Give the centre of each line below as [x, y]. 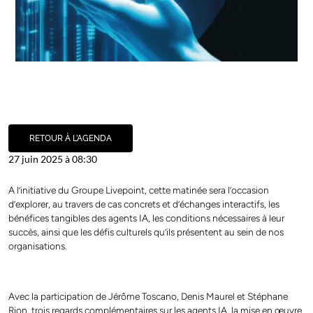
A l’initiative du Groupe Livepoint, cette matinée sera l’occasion [139, 190]
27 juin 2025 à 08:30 [53, 159]
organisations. [38, 246]
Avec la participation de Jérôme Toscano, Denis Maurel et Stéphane [148, 296]
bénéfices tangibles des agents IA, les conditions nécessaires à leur [146, 218]
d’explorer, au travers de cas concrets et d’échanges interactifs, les [144, 204]
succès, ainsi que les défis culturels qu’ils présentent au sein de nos [146, 232]
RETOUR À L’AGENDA [71, 138]
